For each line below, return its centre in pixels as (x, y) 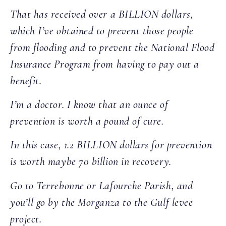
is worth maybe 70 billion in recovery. (91, 162)
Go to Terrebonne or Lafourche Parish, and (102, 185)
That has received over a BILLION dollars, (102, 14)
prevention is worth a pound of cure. (87, 121)
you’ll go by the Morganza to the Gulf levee (102, 202)
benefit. (26, 80)
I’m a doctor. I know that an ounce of (89, 104)
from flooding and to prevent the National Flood (112, 47)
